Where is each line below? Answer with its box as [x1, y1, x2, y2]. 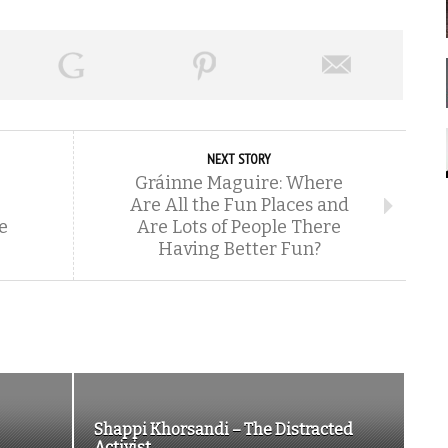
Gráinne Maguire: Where [135, 172, 343, 194]
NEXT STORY [207, 150, 271, 168]
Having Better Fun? [157, 238, 321, 260]
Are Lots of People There [137, 216, 341, 238]
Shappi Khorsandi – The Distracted [94, 420, 353, 439]
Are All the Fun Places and [129, 194, 349, 216]
